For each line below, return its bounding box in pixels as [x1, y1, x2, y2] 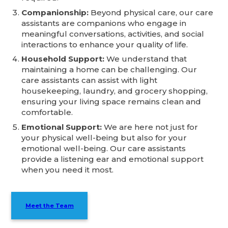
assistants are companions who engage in [21, 18, 187, 28]
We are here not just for [102, 122, 198, 132]
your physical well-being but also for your [21, 132, 187, 142]
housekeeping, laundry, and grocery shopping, [21, 86, 208, 96]
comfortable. [21, 107, 73, 118]
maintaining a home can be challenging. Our [21, 65, 197, 75]
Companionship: [21, 7, 89, 17]
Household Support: [21, 54, 105, 64]
